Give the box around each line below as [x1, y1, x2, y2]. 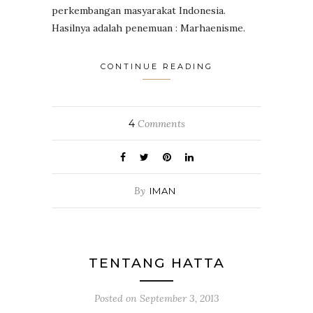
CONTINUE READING [100, 61, 213, 71]
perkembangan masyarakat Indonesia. [52, 3, 226, 17]
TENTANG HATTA [88, 254, 225, 271]
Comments [134, 117, 185, 130]
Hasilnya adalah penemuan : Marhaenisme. [52, 21, 245, 34]
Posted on [94, 291, 140, 305]
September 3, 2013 [139, 291, 219, 305]
